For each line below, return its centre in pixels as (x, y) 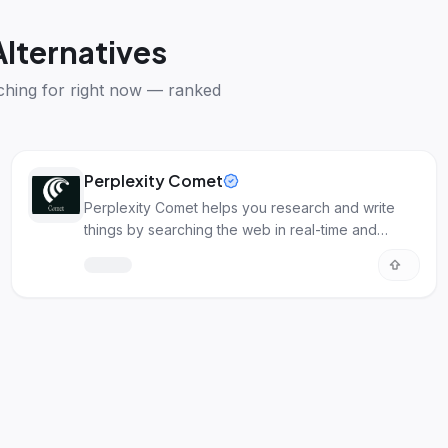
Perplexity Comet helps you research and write (239, 207)
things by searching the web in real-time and (230, 229)
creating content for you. (165, 251)
